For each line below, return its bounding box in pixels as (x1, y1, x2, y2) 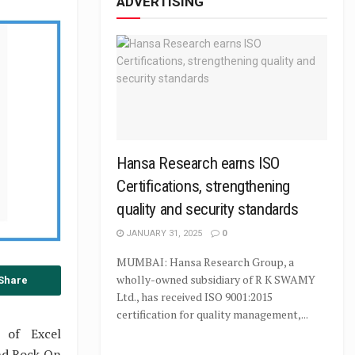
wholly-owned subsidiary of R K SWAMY (116, 272, 315, 287)
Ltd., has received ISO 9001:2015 (116, 289, 273, 304)
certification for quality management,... (116, 307, 308, 322)
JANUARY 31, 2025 (124, 228, 202, 239)
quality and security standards (116, 200, 299, 219)
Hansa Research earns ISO (116, 154, 280, 173)
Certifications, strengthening (116, 177, 290, 196)
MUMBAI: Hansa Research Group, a (116, 254, 294, 269)
